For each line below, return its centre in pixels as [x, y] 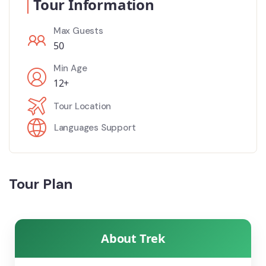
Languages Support [95, 128]
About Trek [133, 238]
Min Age [70, 68]
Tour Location [82, 106]
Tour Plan [41, 184]
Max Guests [78, 31]
